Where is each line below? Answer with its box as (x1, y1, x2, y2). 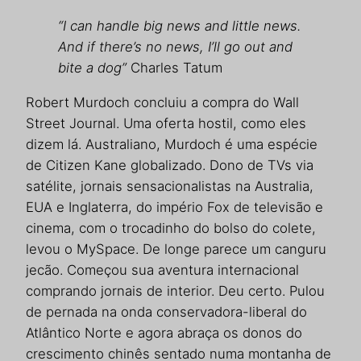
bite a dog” (58, 60, 127, 77)
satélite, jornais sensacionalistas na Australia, (26, 177, 313, 194)
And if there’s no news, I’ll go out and (58, 39, 293, 56)
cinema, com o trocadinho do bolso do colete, (26, 219, 316, 236)
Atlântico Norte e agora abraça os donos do (26, 324, 302, 341)
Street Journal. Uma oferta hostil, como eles (26, 114, 306, 131)
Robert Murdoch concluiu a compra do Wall (26, 93, 299, 110)
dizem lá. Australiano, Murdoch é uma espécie (26, 135, 317, 152)
